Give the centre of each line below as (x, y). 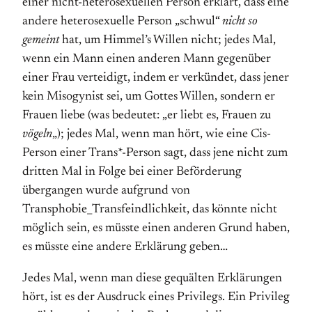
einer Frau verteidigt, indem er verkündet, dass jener (156, 78)
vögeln (37, 134)
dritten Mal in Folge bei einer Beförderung (132, 172)
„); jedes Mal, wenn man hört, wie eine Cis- (162, 134)
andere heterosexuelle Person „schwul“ (122, 22)
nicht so (240, 22)
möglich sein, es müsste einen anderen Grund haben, (156, 228)
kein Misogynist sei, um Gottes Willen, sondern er (149, 97)
